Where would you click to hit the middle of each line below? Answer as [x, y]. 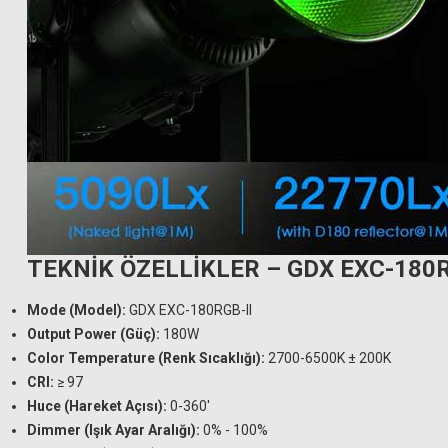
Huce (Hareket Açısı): [97, 406]
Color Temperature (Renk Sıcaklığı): [146, 358]
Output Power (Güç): [93, 334]
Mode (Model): [76, 310]
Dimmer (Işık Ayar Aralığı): [113, 430]
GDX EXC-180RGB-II [189, 310]
